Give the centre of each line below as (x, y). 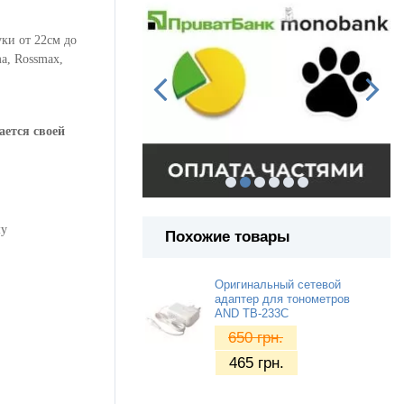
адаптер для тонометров (282, 299)
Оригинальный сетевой (278, 285)
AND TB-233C (252, 313)
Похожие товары (228, 237)
